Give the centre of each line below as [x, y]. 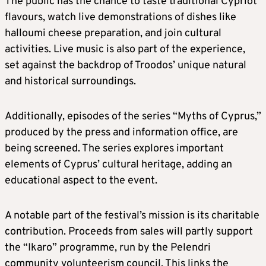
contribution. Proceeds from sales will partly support [129, 232]
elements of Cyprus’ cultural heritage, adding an [118, 165]
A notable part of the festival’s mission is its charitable [132, 216]
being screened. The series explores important [114, 149]
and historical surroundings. [70, 82]
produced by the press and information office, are [121, 133]
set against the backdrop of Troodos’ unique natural [126, 66]
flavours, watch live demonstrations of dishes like [121, 18]
